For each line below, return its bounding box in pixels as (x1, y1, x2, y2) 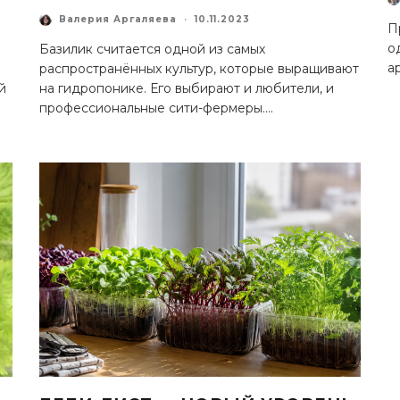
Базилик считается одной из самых (39, 40, 265, 57)
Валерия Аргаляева (59, 13, 177, 26)
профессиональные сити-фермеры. (39, 99, 265, 116)
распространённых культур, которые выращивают (39, 60, 359, 77)
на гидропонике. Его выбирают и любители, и (39, 79, 334, 96)
